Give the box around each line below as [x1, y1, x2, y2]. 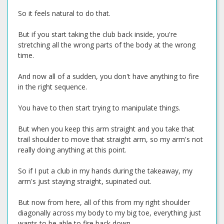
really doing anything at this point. [18, 145, 126, 154]
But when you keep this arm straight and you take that [18, 124, 194, 133]
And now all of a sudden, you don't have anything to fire [18, 71, 199, 81]
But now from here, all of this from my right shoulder [18, 197, 190, 207]
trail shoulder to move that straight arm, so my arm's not [18, 134, 203, 144]
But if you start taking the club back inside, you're [18, 29, 177, 39]
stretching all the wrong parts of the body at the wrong [18, 40, 195, 49]
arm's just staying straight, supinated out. [18, 176, 151, 186]
